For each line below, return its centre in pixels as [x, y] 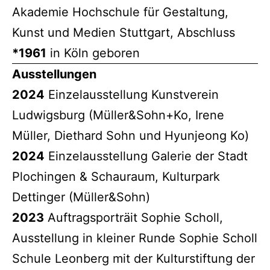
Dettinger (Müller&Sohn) [81, 197]
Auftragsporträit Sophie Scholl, [133, 217]
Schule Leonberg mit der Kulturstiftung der [133, 258]
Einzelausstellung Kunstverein [132, 94]
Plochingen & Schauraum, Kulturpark [116, 176]
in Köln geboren [93, 53]
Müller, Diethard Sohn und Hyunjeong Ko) [130, 135]
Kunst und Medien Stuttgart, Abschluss [124, 32]
